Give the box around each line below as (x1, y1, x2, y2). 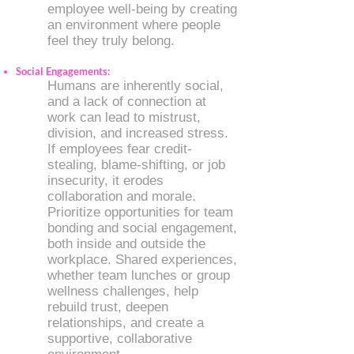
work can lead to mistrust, (47, 110, 201, 125)
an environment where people (47, 17, 220, 32)
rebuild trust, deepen (47, 299, 168, 314)
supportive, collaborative (47, 331, 192, 346)
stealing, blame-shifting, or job (47, 157, 225, 172)
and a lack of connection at (47, 94, 206, 109)
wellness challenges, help (47, 284, 198, 299)
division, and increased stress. (47, 126, 228, 141)
